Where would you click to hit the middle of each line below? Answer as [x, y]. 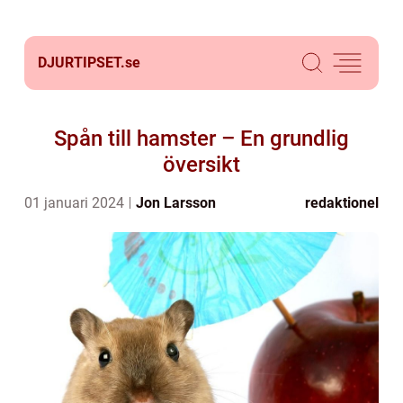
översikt [201, 165]
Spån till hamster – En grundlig [201, 139]
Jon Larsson [176, 203]
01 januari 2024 [76, 203]
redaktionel [342, 203]
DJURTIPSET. [81, 63]
